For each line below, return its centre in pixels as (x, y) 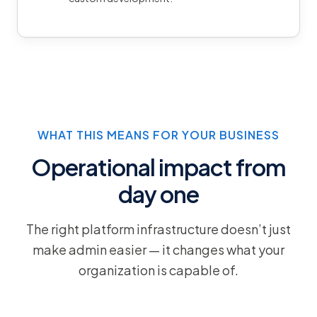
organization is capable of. (158, 270)
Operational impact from (158, 167)
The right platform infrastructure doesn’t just (158, 229)
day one (158, 194)
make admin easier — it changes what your (158, 249)
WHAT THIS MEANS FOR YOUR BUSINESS (158, 134)
